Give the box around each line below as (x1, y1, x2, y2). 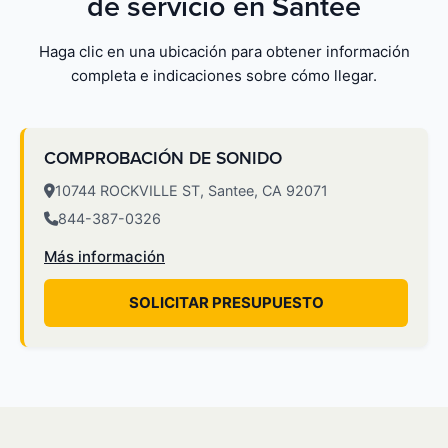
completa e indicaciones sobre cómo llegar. (71, 66, 377, 86)
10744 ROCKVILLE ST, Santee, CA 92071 (55, 182, 328, 200)
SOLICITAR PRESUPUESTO (128, 293, 324, 313)
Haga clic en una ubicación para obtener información (38, 42, 410, 62)
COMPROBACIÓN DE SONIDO (44, 148, 282, 170)
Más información (44, 247, 165, 267)
